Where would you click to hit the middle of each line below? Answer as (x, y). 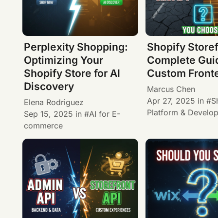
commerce (43, 125)
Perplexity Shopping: (76, 47)
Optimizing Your (63, 60)
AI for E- (104, 114)
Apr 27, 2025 (171, 100)
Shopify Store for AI (72, 73)
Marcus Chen (171, 89)
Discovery (49, 87)
